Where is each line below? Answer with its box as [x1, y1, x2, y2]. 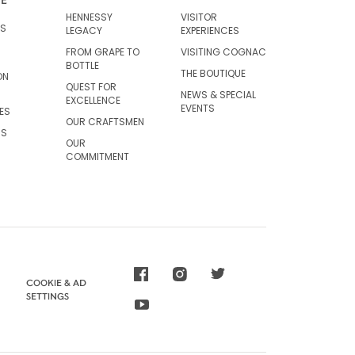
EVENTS [180, 101, 215, 115]
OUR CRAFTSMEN [66, 114, 145, 128]
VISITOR [180, 10, 217, 24]
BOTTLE [66, 58, 100, 72]
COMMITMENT [66, 149, 130, 163]
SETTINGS [25, 290, 69, 302]
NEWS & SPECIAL [180, 87, 256, 101]
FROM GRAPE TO [66, 44, 140, 59]
